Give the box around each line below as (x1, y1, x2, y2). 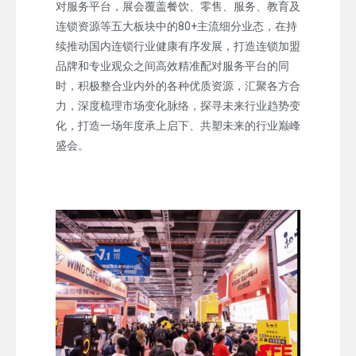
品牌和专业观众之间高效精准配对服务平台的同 (56, 59, 289, 72)
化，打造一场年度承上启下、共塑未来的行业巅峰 (56, 118, 300, 132)
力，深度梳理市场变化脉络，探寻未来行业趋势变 (56, 99, 300, 112)
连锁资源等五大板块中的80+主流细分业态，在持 (56, 19, 297, 33)
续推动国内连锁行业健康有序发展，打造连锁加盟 (56, 39, 300, 52)
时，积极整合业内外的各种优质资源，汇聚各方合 (56, 79, 300, 92)
